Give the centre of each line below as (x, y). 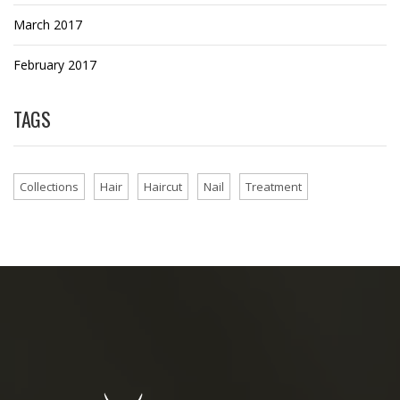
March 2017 (48, 25)
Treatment (274, 187)
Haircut (163, 187)
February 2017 (55, 65)
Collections (49, 187)
